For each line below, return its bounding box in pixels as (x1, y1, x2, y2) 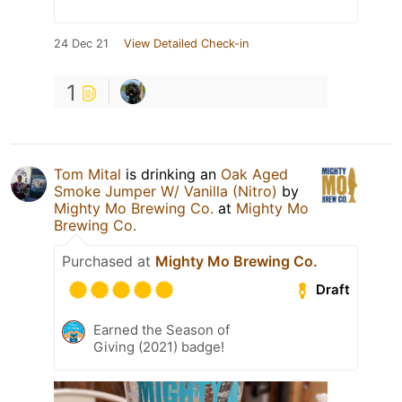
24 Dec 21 (54, 36, 109, 50)
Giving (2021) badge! (93, 337, 224, 355)
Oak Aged (221, 164, 288, 183)
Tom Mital (54, 164, 121, 183)
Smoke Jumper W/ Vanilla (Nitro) (54, 181, 277, 200)
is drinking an (121, 164, 221, 183)
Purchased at (62, 251, 155, 270)
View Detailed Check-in (124, 36, 249, 50)
